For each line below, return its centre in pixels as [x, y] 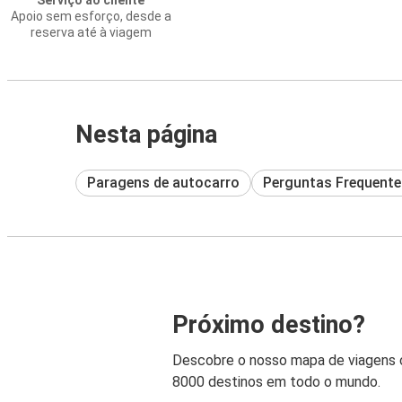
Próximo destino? [269, 325]
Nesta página [146, 135]
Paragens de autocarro [163, 182]
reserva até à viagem [91, 32]
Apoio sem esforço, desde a [91, 16]
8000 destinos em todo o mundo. [276, 382]
